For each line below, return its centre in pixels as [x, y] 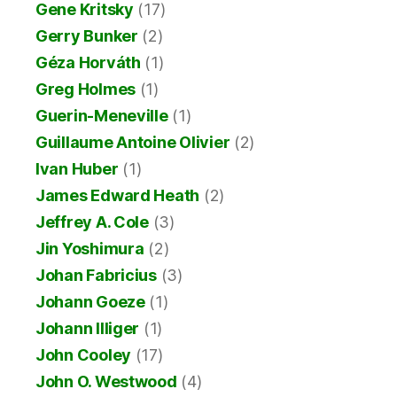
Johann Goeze [90, 302]
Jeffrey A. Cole [92, 222]
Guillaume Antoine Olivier [133, 143]
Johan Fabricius [96, 276]
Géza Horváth [88, 63]
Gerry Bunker [87, 36]
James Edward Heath [118, 196]
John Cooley [84, 355]
